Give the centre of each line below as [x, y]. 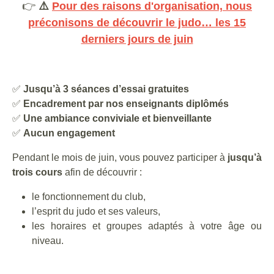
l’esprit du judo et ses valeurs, [96, 211]
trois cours [37, 172]
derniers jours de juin [137, 39]
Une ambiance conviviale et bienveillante [117, 118]
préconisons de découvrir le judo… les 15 [137, 23]
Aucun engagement [69, 133]
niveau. [48, 241]
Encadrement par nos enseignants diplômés [126, 104]
